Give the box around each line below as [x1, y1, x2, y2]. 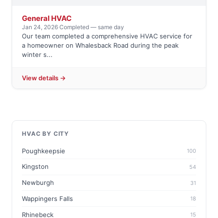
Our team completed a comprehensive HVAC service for [22, 32, 192, 40]
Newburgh [22, 179, 54, 187]
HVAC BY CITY [22, 130, 70, 138]
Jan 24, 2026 [22, 23, 58, 31]
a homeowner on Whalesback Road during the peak [22, 41, 179, 50]
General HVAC [22, 14, 72, 23]
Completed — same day [59, 23, 124, 31]
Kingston [22, 163, 49, 171]
